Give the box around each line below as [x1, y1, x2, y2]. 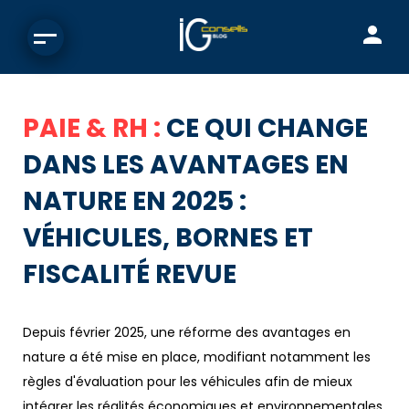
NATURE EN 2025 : [23, 184, 246, 219]
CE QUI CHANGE [166, 110, 368, 146]
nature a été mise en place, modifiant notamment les [23, 348, 371, 366]
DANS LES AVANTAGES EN [23, 147, 349, 183]
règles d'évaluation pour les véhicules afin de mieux [23, 372, 352, 391]
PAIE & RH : [23, 110, 166, 146]
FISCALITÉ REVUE [23, 257, 236, 292]
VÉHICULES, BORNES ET [23, 220, 313, 256]
